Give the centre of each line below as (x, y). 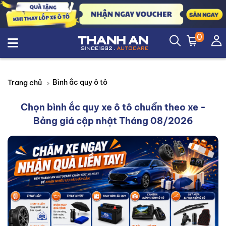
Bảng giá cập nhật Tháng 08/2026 (113, 121)
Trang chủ (25, 82)
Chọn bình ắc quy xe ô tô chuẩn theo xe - (113, 107)
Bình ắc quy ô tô (80, 82)
